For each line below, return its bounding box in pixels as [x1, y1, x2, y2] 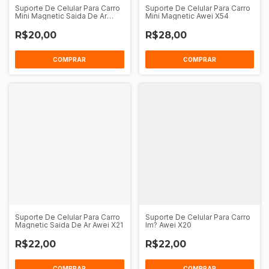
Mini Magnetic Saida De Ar [15, 11, 107, 20]
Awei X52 [15, 19, 47, 28]
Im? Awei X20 [145, 220, 192, 229]
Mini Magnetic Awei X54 [145, 11, 229, 20]
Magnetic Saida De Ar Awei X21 [15, 220, 123, 229]
